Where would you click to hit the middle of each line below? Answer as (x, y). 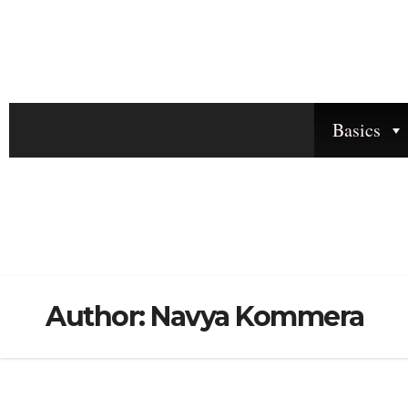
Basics (357, 130)
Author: (98, 317)
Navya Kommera (257, 317)
